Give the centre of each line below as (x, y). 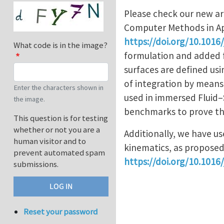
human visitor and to (50, 141)
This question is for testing (61, 118)
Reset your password (61, 212)
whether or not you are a (57, 130)
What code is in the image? (60, 45)
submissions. (36, 164)
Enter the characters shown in (58, 88)
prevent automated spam (59, 153)
